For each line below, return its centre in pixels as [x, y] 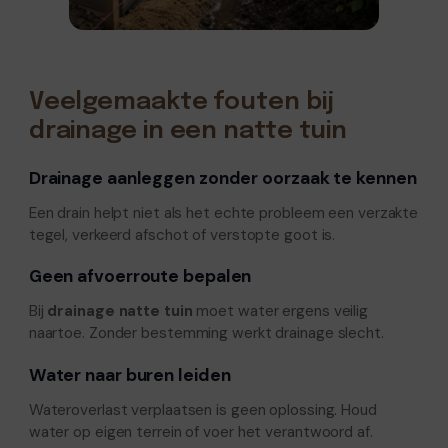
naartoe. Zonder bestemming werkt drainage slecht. [206, 333]
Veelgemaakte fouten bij [181, 102]
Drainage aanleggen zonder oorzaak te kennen [222, 177]
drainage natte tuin [120, 311]
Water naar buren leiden [129, 374]
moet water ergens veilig [280, 311]
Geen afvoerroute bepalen [140, 276]
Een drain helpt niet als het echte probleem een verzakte [223, 212]
